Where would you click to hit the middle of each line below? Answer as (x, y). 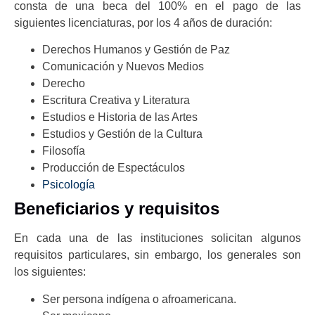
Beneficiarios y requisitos (117, 209)
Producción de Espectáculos (114, 168)
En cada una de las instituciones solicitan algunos (157, 238)
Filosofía (64, 151)
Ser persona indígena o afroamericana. (139, 299)
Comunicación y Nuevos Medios (123, 67)
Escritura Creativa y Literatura (116, 101)
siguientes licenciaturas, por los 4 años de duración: (143, 22)
